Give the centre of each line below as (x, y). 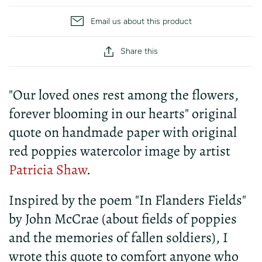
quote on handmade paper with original (123, 132)
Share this (139, 51)
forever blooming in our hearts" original (123, 113)
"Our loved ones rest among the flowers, (124, 94)
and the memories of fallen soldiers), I (118, 237)
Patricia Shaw (48, 169)
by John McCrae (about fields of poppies (123, 218)
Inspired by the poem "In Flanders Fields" (127, 200)
